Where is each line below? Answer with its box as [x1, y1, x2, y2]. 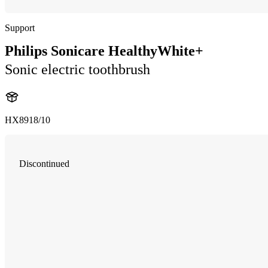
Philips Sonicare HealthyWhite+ [5, 43, 203, 59]
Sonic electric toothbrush [5, 62, 150, 77]
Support [5, 23, 35, 33]
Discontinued [19, 158, 69, 169]
